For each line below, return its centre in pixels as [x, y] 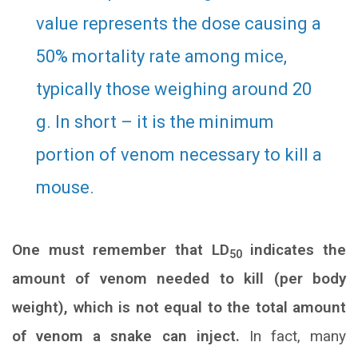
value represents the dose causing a [179, 24]
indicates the [294, 250]
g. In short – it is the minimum [155, 122]
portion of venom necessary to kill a [179, 155]
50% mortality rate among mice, [161, 57]
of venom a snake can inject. [126, 336]
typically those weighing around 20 [174, 89]
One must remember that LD [121, 250]
